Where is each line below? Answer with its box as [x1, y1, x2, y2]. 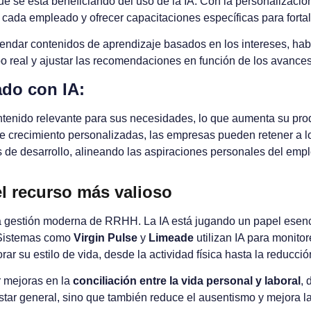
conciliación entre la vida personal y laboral [73, 275, 301, 287]
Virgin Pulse [74, 231, 137, 244]
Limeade [149, 231, 194, 244]
